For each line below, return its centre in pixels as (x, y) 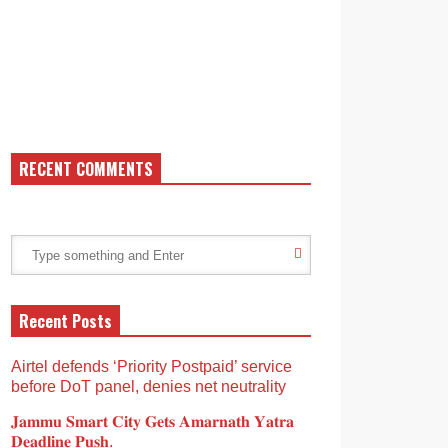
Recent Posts (65, 321)
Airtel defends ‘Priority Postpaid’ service (151, 366)
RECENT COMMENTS (86, 169)
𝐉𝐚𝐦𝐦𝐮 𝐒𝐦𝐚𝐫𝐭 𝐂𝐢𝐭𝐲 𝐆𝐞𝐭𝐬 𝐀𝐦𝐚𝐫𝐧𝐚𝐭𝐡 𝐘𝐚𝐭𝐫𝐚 (152, 421)
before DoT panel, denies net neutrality (148, 386)
